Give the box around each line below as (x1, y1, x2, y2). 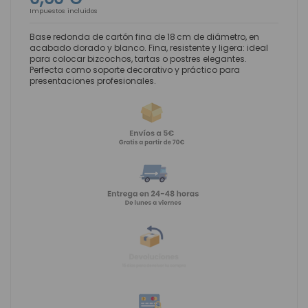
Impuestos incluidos (30, 5, 98, 15)
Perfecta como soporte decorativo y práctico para (30, 63, 240, 76)
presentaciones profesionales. (30, 74, 156, 87)
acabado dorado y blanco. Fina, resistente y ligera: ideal (30, 41, 268, 54)
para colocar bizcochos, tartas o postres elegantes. (30, 52, 247, 65)
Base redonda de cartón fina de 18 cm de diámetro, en (30, 30, 259, 43)
